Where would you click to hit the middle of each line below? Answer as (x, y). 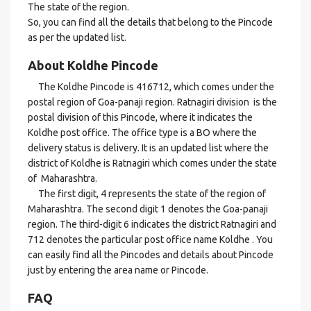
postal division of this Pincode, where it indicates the (140, 117)
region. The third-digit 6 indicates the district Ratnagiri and (152, 224)
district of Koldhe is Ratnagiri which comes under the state (152, 163)
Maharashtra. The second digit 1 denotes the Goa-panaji (148, 209)
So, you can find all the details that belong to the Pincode (150, 22)
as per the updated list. (77, 37)
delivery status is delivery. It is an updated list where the (148, 148)
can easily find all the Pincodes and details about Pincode (151, 255)
